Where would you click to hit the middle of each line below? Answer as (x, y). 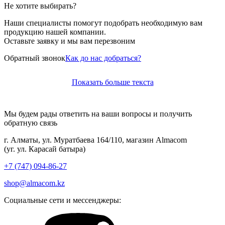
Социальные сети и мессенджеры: (63, 200)
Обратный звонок (35, 58)
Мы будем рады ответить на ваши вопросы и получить (98, 114)
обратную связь (31, 123)
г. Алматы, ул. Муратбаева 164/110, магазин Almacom (95, 140)
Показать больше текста (113, 82)
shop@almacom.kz (34, 183)
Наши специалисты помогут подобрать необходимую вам (103, 23)
